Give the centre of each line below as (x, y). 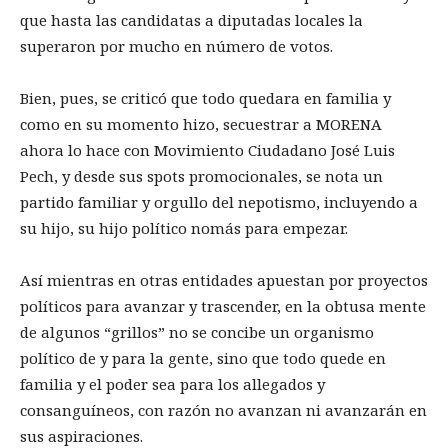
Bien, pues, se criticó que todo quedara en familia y (205, 97)
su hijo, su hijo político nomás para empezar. (184, 227)
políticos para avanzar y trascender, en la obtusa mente (223, 305)
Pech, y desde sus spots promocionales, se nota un (201, 175)
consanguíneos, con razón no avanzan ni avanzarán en (223, 409)
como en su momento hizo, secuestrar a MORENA (201, 123)
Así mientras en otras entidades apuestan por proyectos (224, 279)
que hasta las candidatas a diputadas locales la (191, 19)
